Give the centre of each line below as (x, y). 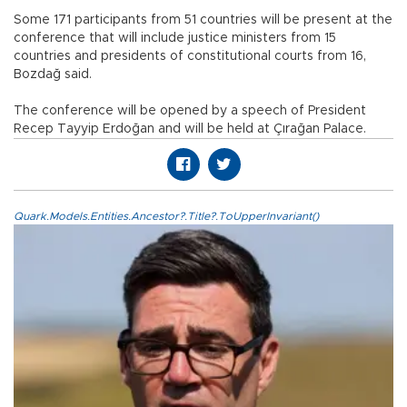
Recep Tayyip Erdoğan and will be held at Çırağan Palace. (190, 129)
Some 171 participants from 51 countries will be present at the (203, 20)
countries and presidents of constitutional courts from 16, (190, 56)
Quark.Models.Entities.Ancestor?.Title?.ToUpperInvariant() (166, 216)
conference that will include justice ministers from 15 (175, 38)
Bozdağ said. (53, 74)
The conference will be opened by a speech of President (190, 110)
